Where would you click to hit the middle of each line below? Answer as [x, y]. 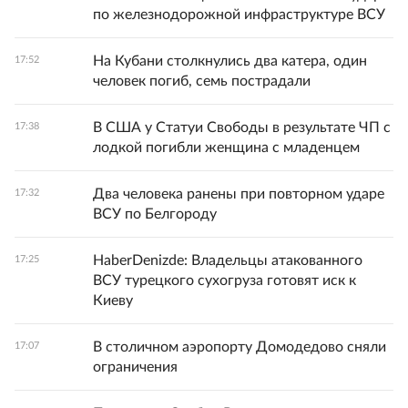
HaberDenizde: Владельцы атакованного [228, 261]
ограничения [135, 367]
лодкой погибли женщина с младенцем [226, 148]
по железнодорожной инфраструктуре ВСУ [239, 15]
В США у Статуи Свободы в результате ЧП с [242, 128]
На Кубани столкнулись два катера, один [230, 61]
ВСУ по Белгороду [155, 214]
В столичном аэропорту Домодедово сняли [240, 347]
